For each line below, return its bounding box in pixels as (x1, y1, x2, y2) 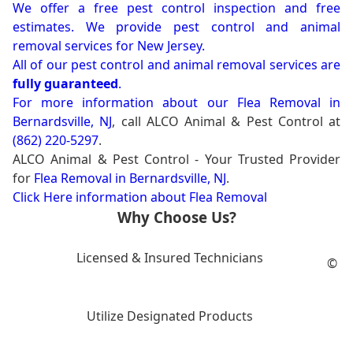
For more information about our (13, 94, 237, 112)
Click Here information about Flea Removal (13, 188, 267, 206)
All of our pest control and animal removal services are (13, 56, 340, 74)
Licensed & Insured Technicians (76, 249, 264, 266)
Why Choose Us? (117, 207, 236, 228)
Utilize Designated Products (87, 307, 254, 325)
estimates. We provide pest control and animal (13, 18, 340, 36)
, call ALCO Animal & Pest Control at (112, 113, 340, 131)
